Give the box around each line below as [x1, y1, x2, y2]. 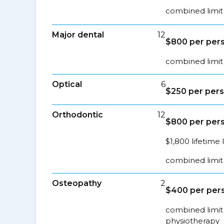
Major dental [52, 30, 104, 39]
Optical [52, 79, 82, 89]
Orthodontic [52, 110, 103, 119]
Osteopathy [52, 178, 101, 188]
